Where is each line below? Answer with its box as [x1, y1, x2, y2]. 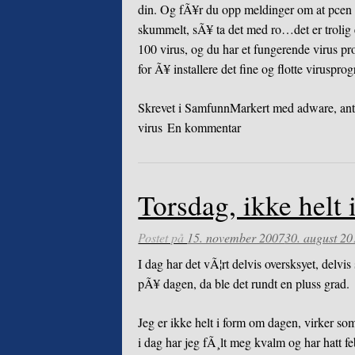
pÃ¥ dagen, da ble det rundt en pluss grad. [138, 275, 350, 292]
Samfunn [185, 98, 231, 116]
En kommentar [167, 118, 242, 136]
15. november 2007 [187, 229, 285, 246]
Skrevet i [138, 98, 185, 116]
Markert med [230, 98, 298, 116]
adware [297, 98, 334, 116]
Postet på [138, 229, 188, 246]
